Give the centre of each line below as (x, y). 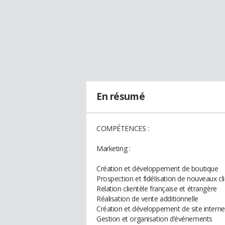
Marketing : (114, 148)
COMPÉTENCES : (123, 128)
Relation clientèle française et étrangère (157, 189)
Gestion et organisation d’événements (154, 219)
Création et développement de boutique (157, 168)
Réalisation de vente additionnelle (147, 199)
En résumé (121, 96)
